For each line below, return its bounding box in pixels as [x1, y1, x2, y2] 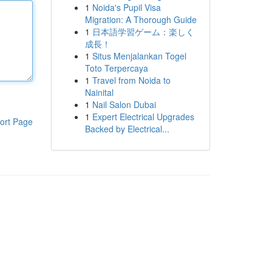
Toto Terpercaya [84, 62, 148, 74]
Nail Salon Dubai [92, 98, 156, 110]
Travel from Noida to [92, 74, 171, 86]
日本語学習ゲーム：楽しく [92, 25, 194, 38]
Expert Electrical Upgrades [92, 110, 194, 123]
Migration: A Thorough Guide [84, 13, 197, 25]
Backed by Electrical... [84, 123, 169, 135]
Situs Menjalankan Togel [92, 50, 186, 62]
